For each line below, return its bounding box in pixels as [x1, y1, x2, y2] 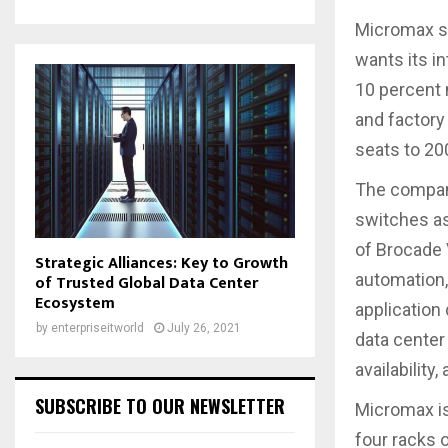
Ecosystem [35, 289, 115, 317]
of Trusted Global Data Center [35, 269, 258, 297]
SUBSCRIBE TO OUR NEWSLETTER [35, 392, 285, 419]
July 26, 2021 [167, 320, 241, 335]
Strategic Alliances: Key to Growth [35, 249, 288, 277]
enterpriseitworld [51, 320, 144, 335]
